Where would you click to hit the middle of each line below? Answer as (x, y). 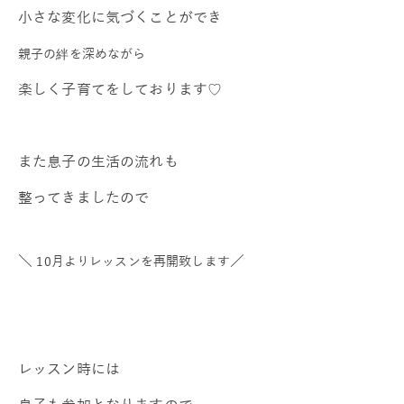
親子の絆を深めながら (82, 53)
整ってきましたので (84, 197)
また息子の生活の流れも (98, 161)
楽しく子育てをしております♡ (120, 88)
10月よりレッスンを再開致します (133, 261)
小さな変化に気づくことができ (120, 16)
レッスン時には (69, 368)
